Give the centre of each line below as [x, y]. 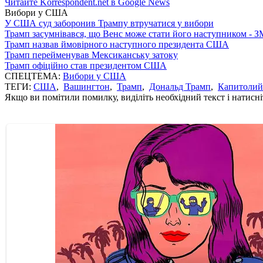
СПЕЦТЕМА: [34, 76]
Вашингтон [87, 86]
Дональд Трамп [180, 86]
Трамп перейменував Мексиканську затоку [91, 55]
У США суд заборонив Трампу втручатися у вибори [109, 23]
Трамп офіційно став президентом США [86, 65]
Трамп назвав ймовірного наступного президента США [117, 44]
